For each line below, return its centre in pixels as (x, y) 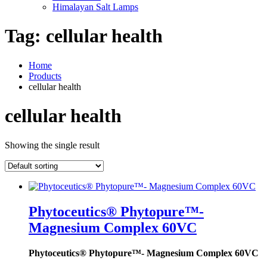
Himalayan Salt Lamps (95, 7)
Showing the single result (52, 145)
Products (45, 76)
